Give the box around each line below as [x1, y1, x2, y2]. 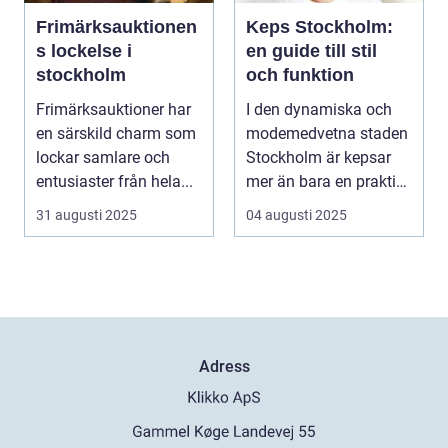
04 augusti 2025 [246, 207, 347, 224]
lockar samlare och [36, 148, 170, 168]
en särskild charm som [36, 124, 196, 144]
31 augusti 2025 [36, 207, 137, 224]
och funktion [246, 65, 354, 86]
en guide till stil [246, 41, 377, 62]
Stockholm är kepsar [246, 148, 391, 168]
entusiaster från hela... [36, 172, 193, 192]
